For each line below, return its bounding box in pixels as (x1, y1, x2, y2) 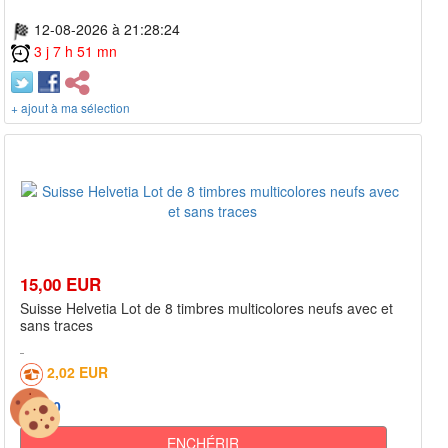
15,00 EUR (20, 272, 101, 297)
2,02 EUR (47, 362, 108, 383)
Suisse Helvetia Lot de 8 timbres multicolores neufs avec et (20, 298, 393, 319)
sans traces (20, 315, 93, 336)
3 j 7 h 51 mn (34, 41, 117, 62)
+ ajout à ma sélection (11, 99, 130, 117)
